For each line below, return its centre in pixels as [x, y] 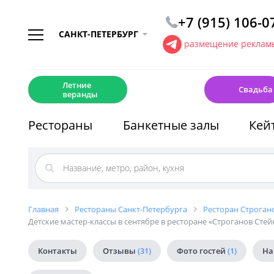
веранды [80, 94]
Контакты [57, 251]
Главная [43, 209]
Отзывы [120, 251]
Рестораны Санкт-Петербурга [131, 209]
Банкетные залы [171, 125]
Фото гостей [202, 251]
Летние [77, 85]
